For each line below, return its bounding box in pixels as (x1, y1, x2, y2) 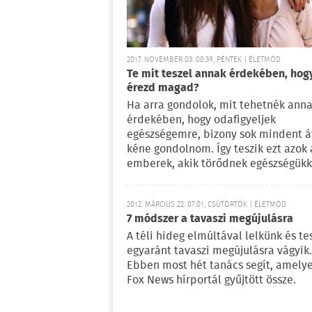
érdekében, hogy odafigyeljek (127, 111, 276, 130)
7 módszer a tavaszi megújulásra (127, 210, 293, 228)
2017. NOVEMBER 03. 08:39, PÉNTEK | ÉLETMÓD (127, 54, 281, 67)
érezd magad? (127, 79, 199, 97)
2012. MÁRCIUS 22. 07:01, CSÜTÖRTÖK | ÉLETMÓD (127, 198, 286, 211)
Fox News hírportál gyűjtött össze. (127, 272, 296, 289)
